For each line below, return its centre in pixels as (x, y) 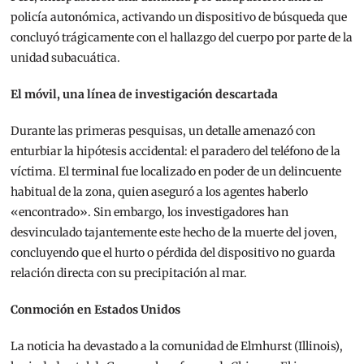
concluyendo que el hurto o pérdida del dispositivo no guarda (173, 252)
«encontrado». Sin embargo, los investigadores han (150, 212)
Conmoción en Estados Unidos (96, 309)
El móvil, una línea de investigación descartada (145, 94)
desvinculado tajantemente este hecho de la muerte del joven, (174, 232)
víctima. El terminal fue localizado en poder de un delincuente (176, 171)
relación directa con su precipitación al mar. (129, 273)
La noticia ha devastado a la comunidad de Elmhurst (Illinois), (177, 346)
